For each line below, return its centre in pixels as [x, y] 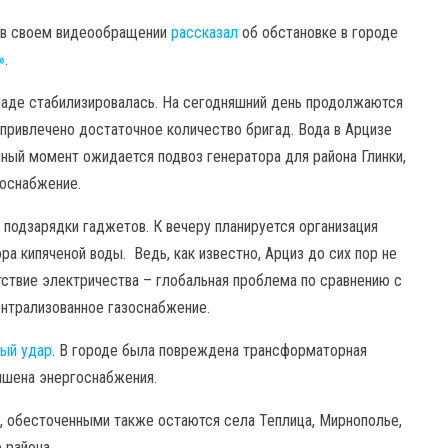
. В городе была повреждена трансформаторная [209, 350]
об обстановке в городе [318, 32]
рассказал [204, 32]
